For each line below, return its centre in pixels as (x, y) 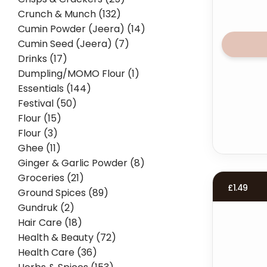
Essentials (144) (55, 89)
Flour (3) (38, 133)
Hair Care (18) (50, 223)
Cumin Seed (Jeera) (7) (74, 44)
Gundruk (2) (46, 208)
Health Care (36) (58, 252)
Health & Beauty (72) (67, 237)
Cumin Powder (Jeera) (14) (82, 29)
